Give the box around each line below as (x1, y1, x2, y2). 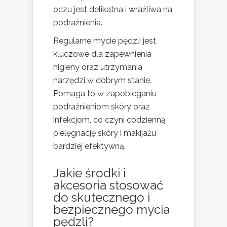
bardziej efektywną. (53, 141, 126, 151)
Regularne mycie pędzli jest (53, 36, 156, 46)
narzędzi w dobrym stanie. (53, 75, 152, 85)
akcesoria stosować (53, 178, 163, 193)
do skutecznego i (53, 190, 150, 205)
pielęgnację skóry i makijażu (53, 128, 156, 138)
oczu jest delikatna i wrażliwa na (53, 5, 172, 14)
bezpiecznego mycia (53, 202, 170, 217)
